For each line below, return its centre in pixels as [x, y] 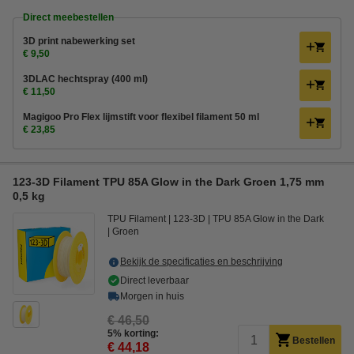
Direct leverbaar [154, 281]
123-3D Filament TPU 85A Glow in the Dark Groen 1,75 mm [168, 182]
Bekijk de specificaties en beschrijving [201, 262]
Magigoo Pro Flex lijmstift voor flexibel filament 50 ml [141, 117]
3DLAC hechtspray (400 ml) [85, 79]
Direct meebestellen [68, 17]
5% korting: [133, 333]
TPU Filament [137, 219]
